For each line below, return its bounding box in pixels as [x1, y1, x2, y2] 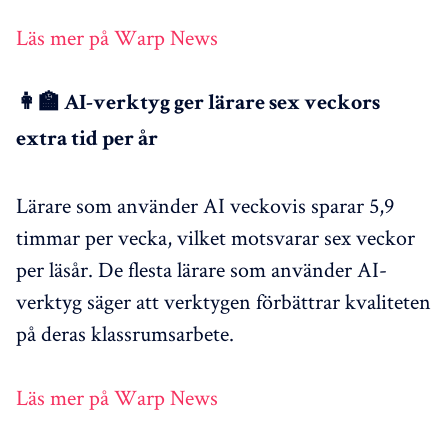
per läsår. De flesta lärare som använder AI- [16, 254, 387, 283]
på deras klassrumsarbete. [16, 318, 234, 347]
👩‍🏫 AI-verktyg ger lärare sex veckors [16, 93, 380, 116]
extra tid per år [16, 129, 158, 152]
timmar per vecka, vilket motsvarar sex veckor [16, 222, 415, 251]
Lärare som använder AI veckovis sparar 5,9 [16, 190, 394, 219]
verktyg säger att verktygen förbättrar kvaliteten [16, 286, 431, 315]
